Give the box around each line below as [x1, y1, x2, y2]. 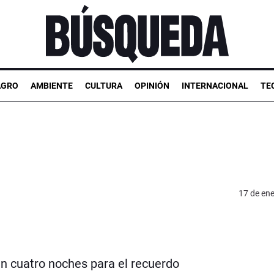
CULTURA [85, 80, 122, 91]
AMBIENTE [31, 80, 73, 91]
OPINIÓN [135, 80, 169, 91]
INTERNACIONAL [182, 80, 248, 91]
